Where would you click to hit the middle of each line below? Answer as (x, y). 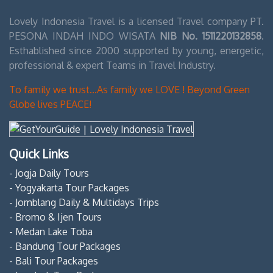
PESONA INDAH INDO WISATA (85, 36)
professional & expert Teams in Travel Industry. (112, 65)
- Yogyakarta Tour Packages (69, 188)
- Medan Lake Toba (51, 232)
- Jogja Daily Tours (49, 173)
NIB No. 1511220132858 (211, 36)
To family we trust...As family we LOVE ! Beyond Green (129, 89)
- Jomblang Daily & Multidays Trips (84, 203)
